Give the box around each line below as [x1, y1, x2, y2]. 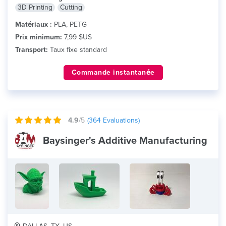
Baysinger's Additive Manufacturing [43, 135, 207, 147]
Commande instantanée [71, 68, 155, 77]
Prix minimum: [15, 33, 62, 41]
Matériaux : [15, 20, 52, 29]
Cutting [60, 3, 82, 12]
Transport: [15, 45, 48, 54]
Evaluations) [101, 116, 140, 125]
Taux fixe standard [48, 45, 107, 54]
